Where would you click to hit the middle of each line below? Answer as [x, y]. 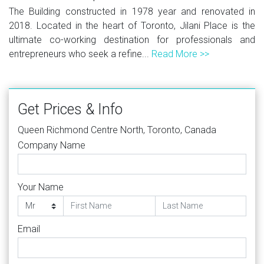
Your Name [41, 187]
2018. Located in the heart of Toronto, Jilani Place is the [132, 25]
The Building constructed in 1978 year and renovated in [132, 11]
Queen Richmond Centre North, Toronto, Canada [117, 130]
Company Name [52, 145]
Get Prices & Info [70, 109]
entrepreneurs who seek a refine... [80, 54]
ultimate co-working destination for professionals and [132, 39]
